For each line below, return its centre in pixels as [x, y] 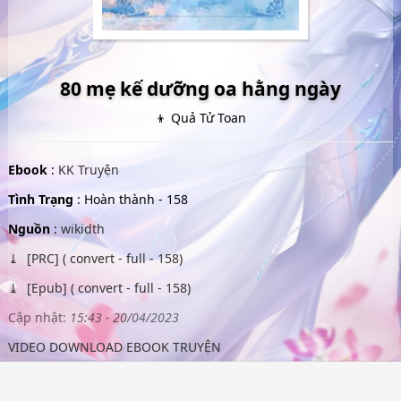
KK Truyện [88, 170]
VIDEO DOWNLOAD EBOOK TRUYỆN [114, 347]
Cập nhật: [37, 317]
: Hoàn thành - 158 [130, 199]
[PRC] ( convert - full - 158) [102, 258]
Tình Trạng [40, 199]
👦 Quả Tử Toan [200, 118]
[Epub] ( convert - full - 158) [107, 288]
